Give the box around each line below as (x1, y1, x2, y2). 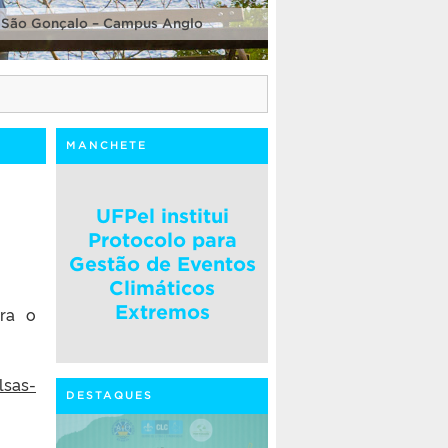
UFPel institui (95, 204, 229, 227)
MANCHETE (66, 138, 147, 151)
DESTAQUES (66, 389, 153, 402)
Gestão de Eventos (68, 252, 256, 275)
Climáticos (109, 276, 215, 299)
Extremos (114, 300, 210, 323)
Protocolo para (87, 228, 237, 251)
